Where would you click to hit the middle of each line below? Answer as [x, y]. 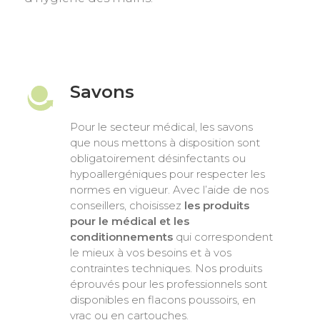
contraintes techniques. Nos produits [166, 269]
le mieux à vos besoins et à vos [150, 253]
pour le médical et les [129, 221]
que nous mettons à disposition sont [165, 143]
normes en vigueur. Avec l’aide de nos [169, 190]
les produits [216, 206]
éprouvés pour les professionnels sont [168, 284]
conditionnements [121, 237]
